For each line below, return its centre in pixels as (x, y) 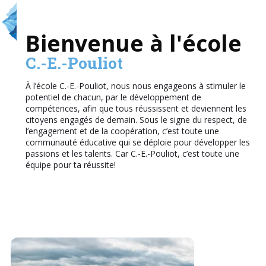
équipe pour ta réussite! (70, 165)
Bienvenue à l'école (133, 43)
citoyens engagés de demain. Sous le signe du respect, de (136, 120)
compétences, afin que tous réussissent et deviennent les (136, 108)
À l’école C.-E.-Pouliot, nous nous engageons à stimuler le (135, 86)
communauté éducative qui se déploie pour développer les (137, 142)
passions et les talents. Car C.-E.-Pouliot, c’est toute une (132, 153)
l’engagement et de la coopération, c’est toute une (122, 131)
